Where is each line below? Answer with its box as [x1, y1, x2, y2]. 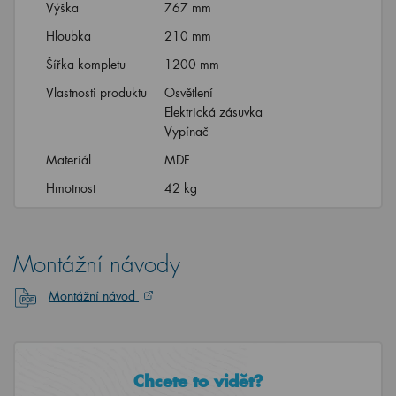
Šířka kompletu [46, 56, 126, 72]
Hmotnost [46, 179, 95, 196]
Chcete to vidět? [133, 370, 263, 392]
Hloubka [46, 27, 91, 44]
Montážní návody [13, 250, 180, 279]
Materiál [46, 151, 91, 168]
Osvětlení [164, 84, 213, 101]
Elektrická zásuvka [164, 103, 263, 120]
